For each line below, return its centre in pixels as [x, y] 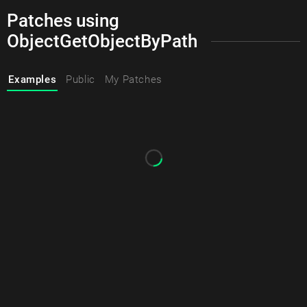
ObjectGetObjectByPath [102, 41]
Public [81, 80]
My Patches [133, 80]
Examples [33, 80]
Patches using [63, 21]
